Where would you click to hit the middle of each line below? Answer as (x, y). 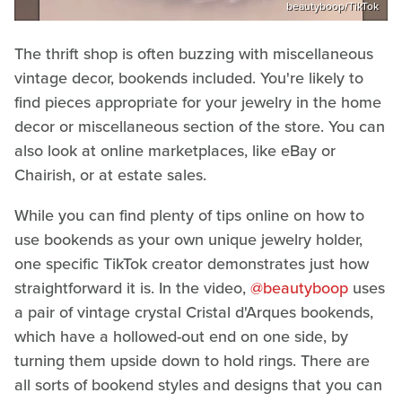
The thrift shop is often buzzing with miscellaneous (194, 54)
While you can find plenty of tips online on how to (189, 216)
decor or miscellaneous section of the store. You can (200, 127)
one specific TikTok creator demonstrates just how (192, 264)
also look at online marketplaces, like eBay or (175, 151)
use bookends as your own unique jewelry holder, (188, 240)
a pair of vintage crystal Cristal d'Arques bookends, (194, 313)
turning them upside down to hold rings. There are (192, 361)
